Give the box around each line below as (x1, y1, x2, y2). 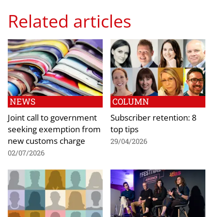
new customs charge (8, 135, 85, 147)
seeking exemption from (8, 123, 101, 135)
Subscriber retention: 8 (110, 111, 197, 124)
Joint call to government (8, 111, 97, 124)
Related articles (8, 8, 131, 33)
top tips (110, 123, 139, 135)
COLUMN (112, 96, 149, 108)
